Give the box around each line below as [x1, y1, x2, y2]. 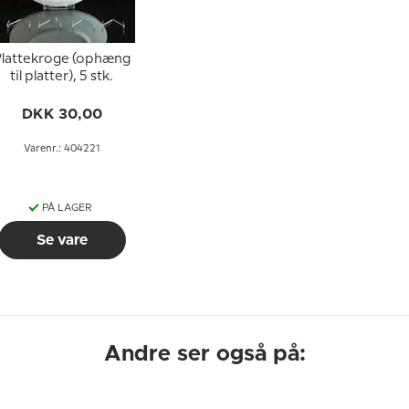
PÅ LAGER [42, 204, 92, 213]
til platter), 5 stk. [10, 70, 113, 83]
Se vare [36, 233, 88, 247]
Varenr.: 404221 [23, 144, 100, 153]
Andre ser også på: [103, 343, 306, 365]
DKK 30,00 [21, 107, 102, 121]
